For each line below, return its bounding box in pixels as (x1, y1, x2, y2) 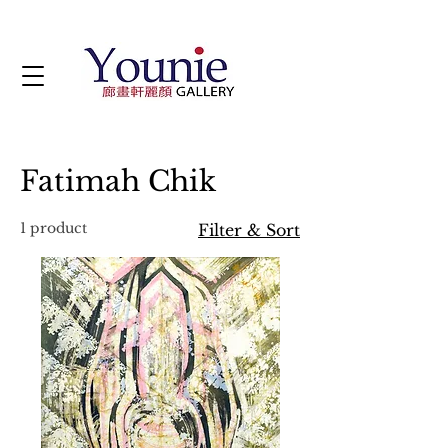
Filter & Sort (198, 220, 300, 240)
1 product (20, 219, 87, 237)
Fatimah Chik (20, 164, 216, 199)
